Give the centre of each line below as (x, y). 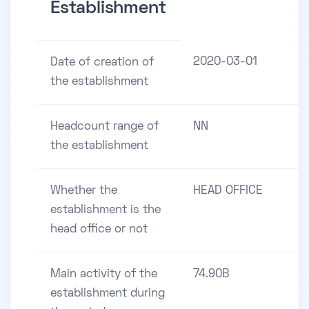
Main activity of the (104, 275)
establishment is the (106, 211)
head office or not (99, 230)
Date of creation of (102, 63)
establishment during (108, 294)
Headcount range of (104, 127)
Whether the (84, 191)
